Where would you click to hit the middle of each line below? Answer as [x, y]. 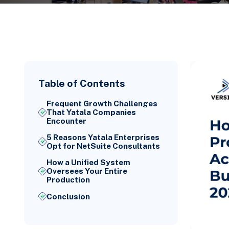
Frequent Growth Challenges [102, 104]
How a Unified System [89, 163]
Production [68, 180]
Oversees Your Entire [87, 171]
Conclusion [68, 196]
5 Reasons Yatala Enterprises [103, 138]
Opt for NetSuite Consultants [104, 146]
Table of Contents [82, 83]
